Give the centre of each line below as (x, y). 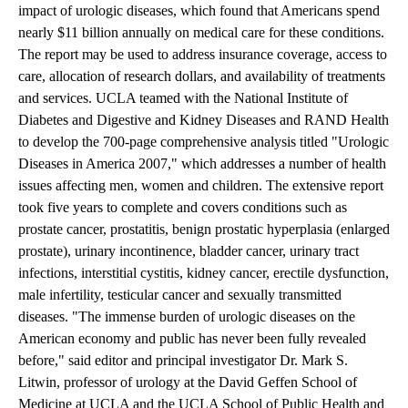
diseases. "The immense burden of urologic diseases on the (187, 317)
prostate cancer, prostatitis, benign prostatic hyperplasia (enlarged (204, 229)
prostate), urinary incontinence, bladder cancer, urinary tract (189, 251)
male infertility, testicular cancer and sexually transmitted (180, 295)
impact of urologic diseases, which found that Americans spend (199, 11)
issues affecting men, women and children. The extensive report (201, 186)
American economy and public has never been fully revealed (192, 339)
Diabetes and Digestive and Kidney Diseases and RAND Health (204, 120)
